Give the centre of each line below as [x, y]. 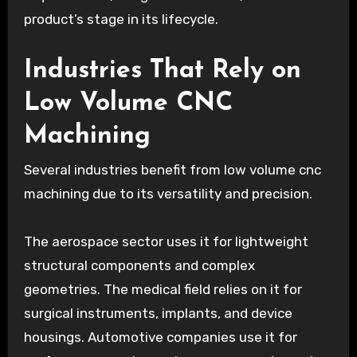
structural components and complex [139, 266]
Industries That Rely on [162, 71]
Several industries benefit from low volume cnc [172, 170]
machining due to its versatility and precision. [168, 194]
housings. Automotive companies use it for [160, 337]
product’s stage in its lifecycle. [121, 19]
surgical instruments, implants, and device [158, 314]
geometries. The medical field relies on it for [163, 290]
